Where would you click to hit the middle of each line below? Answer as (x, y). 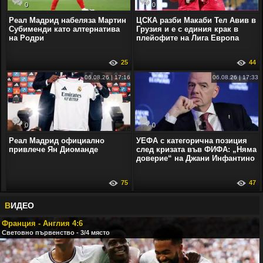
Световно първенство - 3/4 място (56, 232)
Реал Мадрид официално (57, 140)
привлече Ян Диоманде (53, 149)
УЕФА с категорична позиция (192, 140)
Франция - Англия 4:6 (42, 223)
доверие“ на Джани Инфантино (196, 158)
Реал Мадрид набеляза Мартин (68, 20)
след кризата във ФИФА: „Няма (197, 149)
